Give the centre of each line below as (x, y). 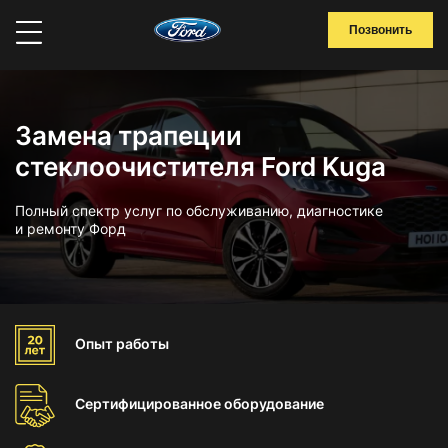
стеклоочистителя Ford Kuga (200, 166)
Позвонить (380, 30)
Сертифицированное (149, 403)
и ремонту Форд (70, 228)
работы (142, 343)
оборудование (274, 403)
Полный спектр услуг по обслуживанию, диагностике (199, 210)
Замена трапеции (128, 135)
